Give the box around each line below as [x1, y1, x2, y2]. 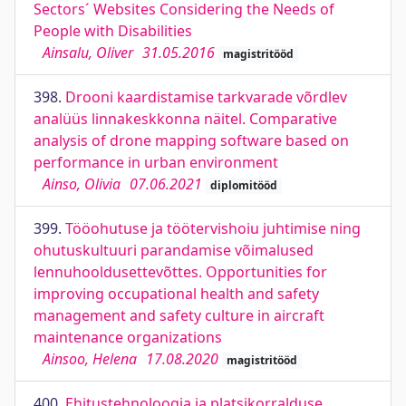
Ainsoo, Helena [43, 349, 137, 369]
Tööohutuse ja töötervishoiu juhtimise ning [65, 218, 361, 238]
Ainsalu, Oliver [43, 43, 133, 63]
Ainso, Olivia [43, 174, 121, 194]
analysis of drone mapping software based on [34, 130, 349, 150]
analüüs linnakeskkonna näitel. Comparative [34, 109, 337, 129]
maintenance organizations [34, 327, 222, 347]
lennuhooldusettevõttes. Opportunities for [34, 262, 327, 282]
